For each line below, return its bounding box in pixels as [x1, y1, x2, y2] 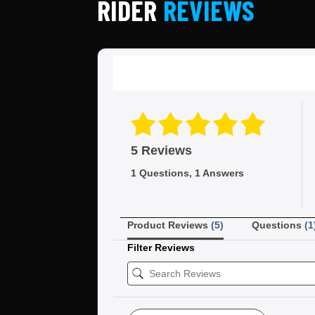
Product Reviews [127, 219, 211, 231]
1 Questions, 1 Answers [131, 167, 244, 179]
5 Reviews [131, 143, 192, 157]
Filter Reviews [127, 241, 195, 253]
